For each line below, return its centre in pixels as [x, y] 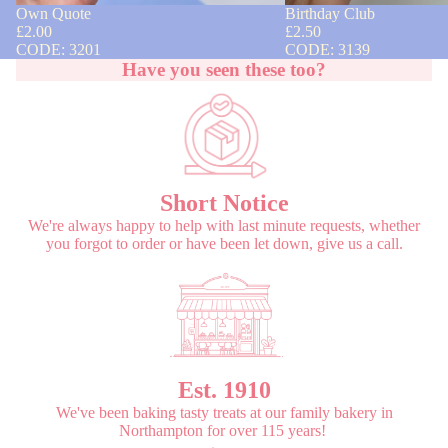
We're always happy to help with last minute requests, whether [224, 225]
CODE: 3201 [58, 50]
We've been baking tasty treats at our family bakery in [224, 412]
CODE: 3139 [327, 50]
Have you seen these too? [224, 70]
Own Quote [53, 14]
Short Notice [224, 202]
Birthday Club [329, 14]
